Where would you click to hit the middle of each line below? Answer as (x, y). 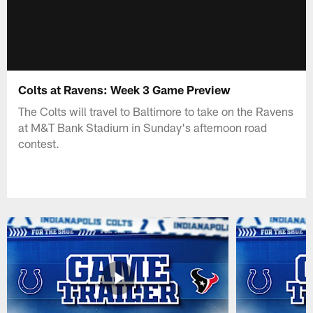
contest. (39, 143)
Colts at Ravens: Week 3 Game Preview (125, 89)
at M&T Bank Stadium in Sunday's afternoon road (143, 127)
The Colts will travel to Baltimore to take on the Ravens (156, 111)
